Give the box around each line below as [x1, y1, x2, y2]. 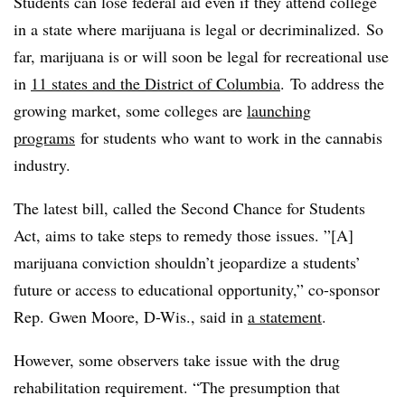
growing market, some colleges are [14, 99, 247, 121]
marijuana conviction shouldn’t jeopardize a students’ [14, 250, 361, 273]
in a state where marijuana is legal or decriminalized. [14, 17, 366, 40]
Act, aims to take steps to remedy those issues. [14, 223, 324, 246]
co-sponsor [304, 278, 380, 300]
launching [247, 99, 311, 121]
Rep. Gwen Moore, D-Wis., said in [14, 305, 248, 327]
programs [14, 126, 75, 148]
